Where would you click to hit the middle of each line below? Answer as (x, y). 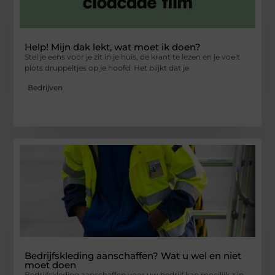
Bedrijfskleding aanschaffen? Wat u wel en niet (133, 256)
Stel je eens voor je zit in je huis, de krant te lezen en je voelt (133, 56)
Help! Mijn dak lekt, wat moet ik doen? (113, 47)
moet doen (51, 265)
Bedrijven (45, 88)
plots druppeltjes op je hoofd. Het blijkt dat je (107, 68)
